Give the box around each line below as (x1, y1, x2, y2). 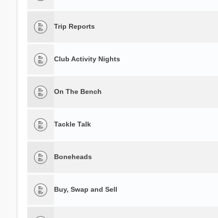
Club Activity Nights (54, 55, 120, 63)
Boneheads (54, 153, 92, 161)
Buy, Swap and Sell (54, 185, 117, 193)
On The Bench (54, 88, 102, 95)
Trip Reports (54, 22, 95, 30)
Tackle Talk (54, 120, 91, 128)
